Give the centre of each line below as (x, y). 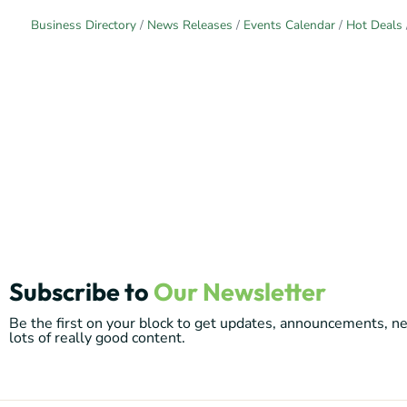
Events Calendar (289, 25)
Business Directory (83, 25)
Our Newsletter (240, 291)
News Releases (189, 25)
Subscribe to (81, 291)
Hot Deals (374, 25)
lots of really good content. (97, 338)
